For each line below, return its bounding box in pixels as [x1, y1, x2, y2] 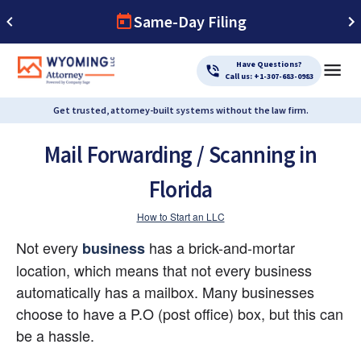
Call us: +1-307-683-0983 [224, 70, 313, 82]
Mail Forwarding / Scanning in [44, 139, 317, 169]
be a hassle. [16, 324, 94, 346]
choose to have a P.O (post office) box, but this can [16, 302, 343, 324]
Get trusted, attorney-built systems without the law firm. [52, 104, 309, 116]
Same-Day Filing [134, 11, 247, 31]
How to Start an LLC [136, 209, 225, 223]
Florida [148, 174, 213, 205]
